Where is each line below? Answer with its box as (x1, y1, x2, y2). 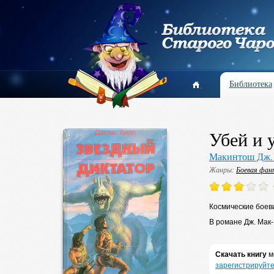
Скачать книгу (215, 250, 267, 259)
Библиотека (229, 78, 272, 89)
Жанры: (209, 165, 236, 174)
